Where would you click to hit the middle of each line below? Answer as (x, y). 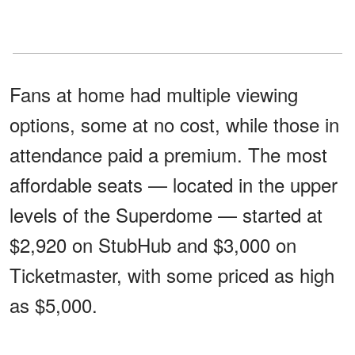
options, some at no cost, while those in (174, 124)
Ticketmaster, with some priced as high (172, 274)
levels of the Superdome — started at (166, 214)
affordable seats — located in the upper (174, 184)
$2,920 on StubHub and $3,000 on (153, 244)
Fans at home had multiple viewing (154, 94)
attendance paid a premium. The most (168, 154)
